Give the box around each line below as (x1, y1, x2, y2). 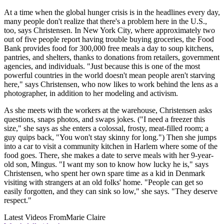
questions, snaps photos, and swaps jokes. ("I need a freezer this (4, 115, 205, 124)
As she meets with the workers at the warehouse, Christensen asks (4, 106, 212, 115)
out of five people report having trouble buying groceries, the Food (4, 35, 214, 44)
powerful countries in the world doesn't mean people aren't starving (4, 71, 215, 80)
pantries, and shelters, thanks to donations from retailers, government (4, 53, 219, 62)
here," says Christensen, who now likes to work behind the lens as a (4, 80, 218, 89)
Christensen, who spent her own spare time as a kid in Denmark (4, 169, 205, 178)
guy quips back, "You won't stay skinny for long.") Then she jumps (4, 133, 216, 142)
